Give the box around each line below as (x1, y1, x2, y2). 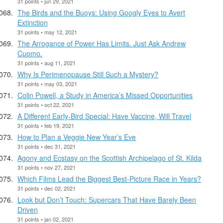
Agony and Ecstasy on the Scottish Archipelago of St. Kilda (17, 152, 202, 163)
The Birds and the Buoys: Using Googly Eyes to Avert (17, 7, 185, 17)
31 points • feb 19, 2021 (17, 121, 74, 129)
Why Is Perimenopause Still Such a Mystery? (17, 69, 158, 79)
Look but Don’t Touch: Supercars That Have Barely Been (17, 194, 196, 205)
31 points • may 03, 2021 (17, 79, 77, 88)
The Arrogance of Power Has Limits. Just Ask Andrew (17, 38, 186, 48)
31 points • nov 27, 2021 (17, 163, 76, 171)
